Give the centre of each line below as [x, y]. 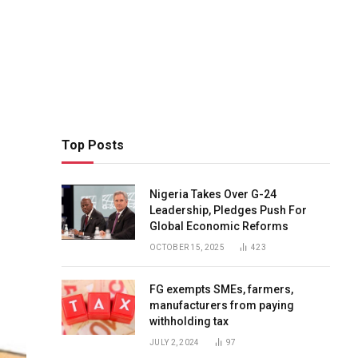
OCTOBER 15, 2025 [187, 247]
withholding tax [189, 321]
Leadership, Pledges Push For [228, 210]
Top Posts [93, 145]
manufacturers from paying [222, 305]
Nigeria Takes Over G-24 [213, 194]
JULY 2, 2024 [175, 342]
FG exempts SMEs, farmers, [221, 289]
